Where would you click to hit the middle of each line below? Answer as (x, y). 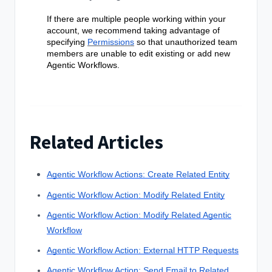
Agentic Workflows (82, 65)
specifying (67, 42)
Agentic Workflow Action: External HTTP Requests (143, 250)
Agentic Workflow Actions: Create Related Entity (138, 175)
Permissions (111, 42)
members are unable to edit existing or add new (138, 54)
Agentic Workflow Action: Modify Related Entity (136, 195)
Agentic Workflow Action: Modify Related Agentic (139, 215)
